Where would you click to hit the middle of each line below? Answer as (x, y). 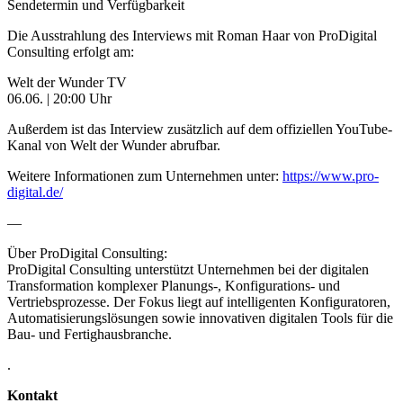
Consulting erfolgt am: (71, 51)
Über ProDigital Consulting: (87, 253)
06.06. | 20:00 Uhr (59, 98)
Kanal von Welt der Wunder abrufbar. (114, 145)
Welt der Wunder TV (67, 82)
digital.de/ (35, 192)
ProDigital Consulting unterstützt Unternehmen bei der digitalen (188, 269)
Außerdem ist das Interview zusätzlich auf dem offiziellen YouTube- (200, 129)
